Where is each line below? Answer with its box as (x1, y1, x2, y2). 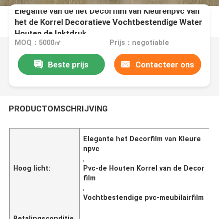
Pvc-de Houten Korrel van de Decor (83, 164, 205, 172)
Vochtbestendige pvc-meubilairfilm (83, 193, 204, 201)
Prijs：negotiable (109, 39, 169, 47)
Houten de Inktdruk (15, 28, 87, 38)
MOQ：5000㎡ (15, 39, 62, 47)
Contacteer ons (135, 59, 194, 69)
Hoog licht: (13, 164, 51, 172)
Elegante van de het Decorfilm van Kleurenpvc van (15, 5, 200, 16)
